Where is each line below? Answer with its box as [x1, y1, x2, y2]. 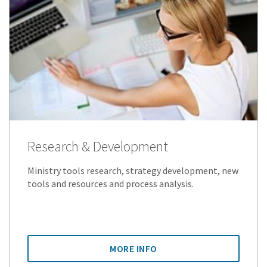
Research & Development [27, 136, 168, 156]
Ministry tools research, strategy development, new [27, 164, 238, 176]
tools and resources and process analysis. [27, 177, 194, 190]
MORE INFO [110, 242, 157, 254]
